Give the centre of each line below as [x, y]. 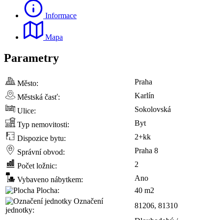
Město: [27, 83]
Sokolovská [153, 109]
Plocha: [47, 190]
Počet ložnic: [36, 165]
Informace [60, 15]
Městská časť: [38, 97]
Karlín [144, 95]
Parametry [31, 58]
